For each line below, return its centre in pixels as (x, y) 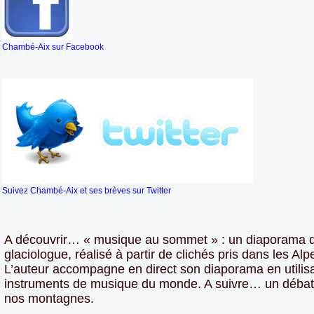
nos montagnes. (49, 299)
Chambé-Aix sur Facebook (53, 47)
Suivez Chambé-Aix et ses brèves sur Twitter (87, 191)
